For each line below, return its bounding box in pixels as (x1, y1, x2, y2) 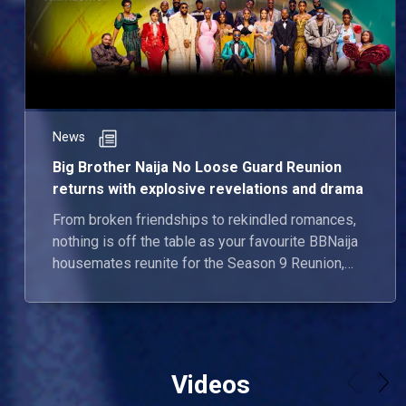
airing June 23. (53, 276, 144, 295)
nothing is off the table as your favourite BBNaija (53, 233, 358, 251)
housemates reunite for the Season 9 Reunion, (53, 255, 344, 273)
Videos (170, 370, 250, 401)
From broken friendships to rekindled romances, (53, 211, 356, 229)
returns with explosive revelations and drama (53, 180, 363, 198)
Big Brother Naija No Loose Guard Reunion (53, 159, 342, 177)
